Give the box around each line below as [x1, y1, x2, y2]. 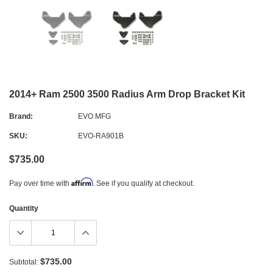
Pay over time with [9, 178, 71, 188]
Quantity [9, 203, 38, 213]
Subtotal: [9, 257, 38, 266]
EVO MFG [78, 111, 111, 121]
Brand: [9, 111, 33, 121]
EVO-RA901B [78, 130, 124, 140]
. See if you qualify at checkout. [93, 178, 194, 188]
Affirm [71, 177, 93, 186]
